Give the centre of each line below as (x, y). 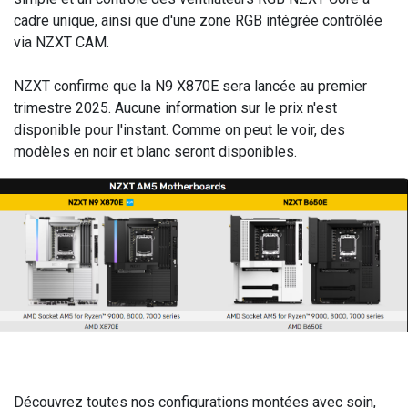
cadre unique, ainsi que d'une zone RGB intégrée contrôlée (198, 21)
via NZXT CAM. (63, 43)
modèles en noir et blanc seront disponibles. (155, 152)
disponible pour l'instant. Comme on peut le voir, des (179, 130)
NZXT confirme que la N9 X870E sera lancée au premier (190, 87)
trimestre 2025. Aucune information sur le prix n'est (175, 108)
